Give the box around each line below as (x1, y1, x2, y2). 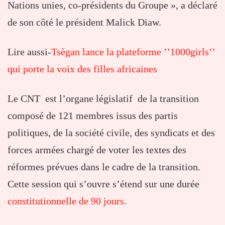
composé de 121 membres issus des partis (8, 110, 178, 122)
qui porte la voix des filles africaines (8, 63, 157, 75)
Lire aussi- (8, 46, 51, 58)
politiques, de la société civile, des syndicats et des (8, 127, 215, 139)
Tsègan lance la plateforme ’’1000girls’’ (51, 46, 215, 58)
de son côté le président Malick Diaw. (8, 17, 161, 28)
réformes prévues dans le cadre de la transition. (8, 161, 200, 173)
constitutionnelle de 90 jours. (8, 195, 127, 207)
